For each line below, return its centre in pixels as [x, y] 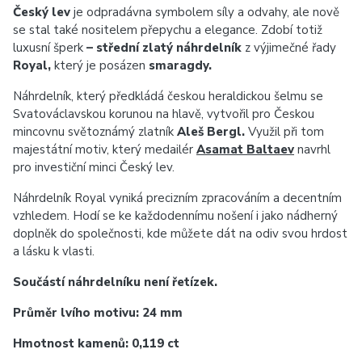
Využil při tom [284, 132]
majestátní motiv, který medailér [105, 149]
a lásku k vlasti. [54, 251]
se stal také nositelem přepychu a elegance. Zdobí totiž [168, 30]
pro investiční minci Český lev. [94, 167]
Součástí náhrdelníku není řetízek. [115, 282]
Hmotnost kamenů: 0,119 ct [96, 343]
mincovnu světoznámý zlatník [95, 132]
